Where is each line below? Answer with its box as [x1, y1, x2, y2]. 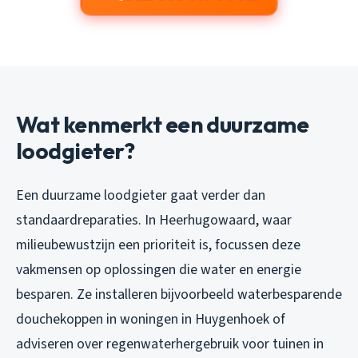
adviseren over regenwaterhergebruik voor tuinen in [16, 334, 324, 355]
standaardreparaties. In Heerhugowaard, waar [16, 210, 292, 231]
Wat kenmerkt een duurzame [16, 110, 309, 139]
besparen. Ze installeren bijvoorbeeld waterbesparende [16, 284, 342, 305]
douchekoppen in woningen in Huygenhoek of [16, 309, 285, 330]
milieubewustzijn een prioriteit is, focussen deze [16, 235, 300, 256]
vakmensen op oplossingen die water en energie [16, 260, 301, 280]
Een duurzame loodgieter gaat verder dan [16, 185, 265, 206]
